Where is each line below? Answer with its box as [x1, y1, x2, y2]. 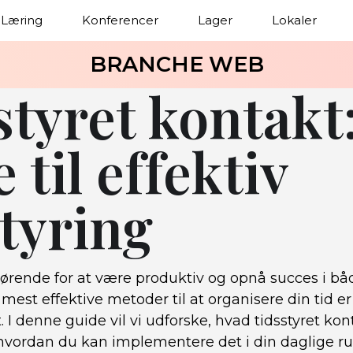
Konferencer [82, 13, 158, 28]
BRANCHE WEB [89, 51, 264, 77]
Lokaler [272, 13, 317, 28]
